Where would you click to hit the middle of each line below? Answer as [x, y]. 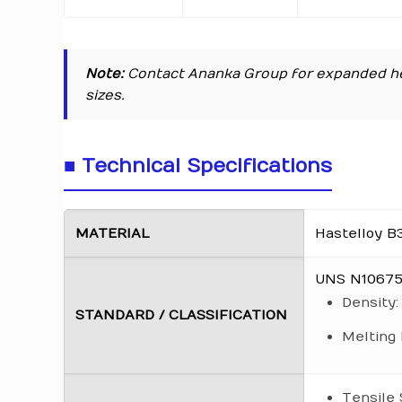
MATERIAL [113, 233]
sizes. [105, 95]
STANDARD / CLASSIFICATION [182, 315]
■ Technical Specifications [198, 166]
